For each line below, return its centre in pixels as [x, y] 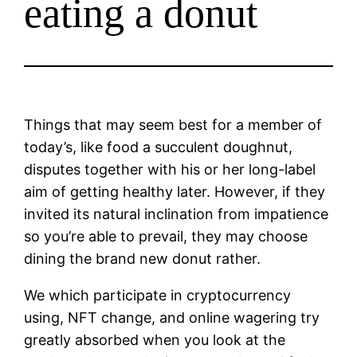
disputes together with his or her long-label [170, 169]
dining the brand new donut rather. [143, 258]
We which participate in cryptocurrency [158, 295]
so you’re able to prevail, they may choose [166, 236]
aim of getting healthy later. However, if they [175, 191]
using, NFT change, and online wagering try [172, 317]
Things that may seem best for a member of [173, 124]
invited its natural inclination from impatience [177, 214]
